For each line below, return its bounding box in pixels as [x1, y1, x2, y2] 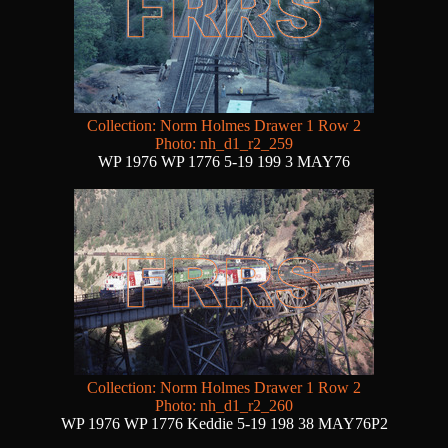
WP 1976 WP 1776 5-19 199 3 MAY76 [98, 153, 350, 171]
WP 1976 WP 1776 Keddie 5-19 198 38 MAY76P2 [60, 415, 388, 433]
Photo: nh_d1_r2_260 [155, 397, 293, 415]
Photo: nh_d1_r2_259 [155, 135, 293, 153]
